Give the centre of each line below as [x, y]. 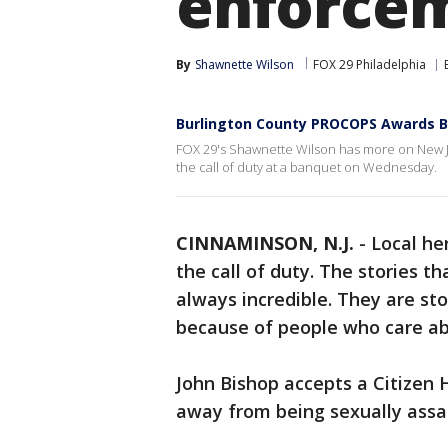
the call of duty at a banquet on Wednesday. [306, 167]
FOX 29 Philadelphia [369, 64]
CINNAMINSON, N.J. [265, 243]
